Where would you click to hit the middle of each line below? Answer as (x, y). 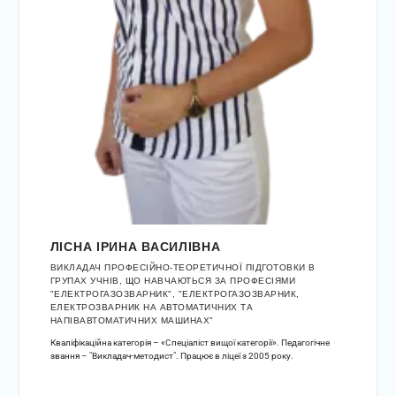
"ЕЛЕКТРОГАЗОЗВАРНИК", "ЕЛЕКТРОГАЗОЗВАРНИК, (175, 294)
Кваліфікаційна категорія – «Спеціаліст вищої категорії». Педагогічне (190, 343)
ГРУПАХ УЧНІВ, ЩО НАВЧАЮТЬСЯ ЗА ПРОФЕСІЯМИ (173, 281)
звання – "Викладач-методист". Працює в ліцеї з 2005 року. (171, 356)
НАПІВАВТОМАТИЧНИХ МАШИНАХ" (132, 321)
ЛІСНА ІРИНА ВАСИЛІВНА (135, 247)
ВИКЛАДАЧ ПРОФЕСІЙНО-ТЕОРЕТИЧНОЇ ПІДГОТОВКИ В (183, 268)
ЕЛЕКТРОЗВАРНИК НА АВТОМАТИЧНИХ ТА (152, 308)
